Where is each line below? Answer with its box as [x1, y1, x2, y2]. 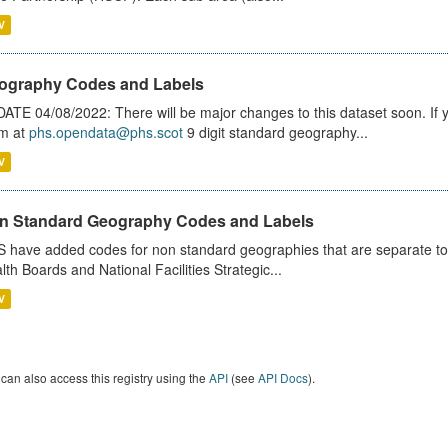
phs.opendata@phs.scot [28, 122, 183, 142]
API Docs [257, 369, 308, 386]
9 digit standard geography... [182, 122, 368, 142]
